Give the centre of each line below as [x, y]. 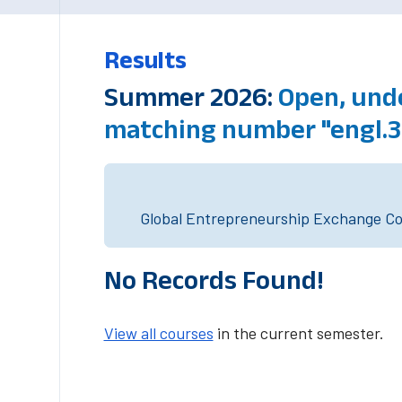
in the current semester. [298, 333]
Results [145, 60]
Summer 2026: [191, 96]
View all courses [158, 333]
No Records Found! [214, 280]
